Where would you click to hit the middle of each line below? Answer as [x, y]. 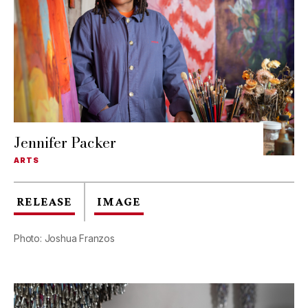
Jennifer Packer [65, 143]
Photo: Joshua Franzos [64, 239]
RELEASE [44, 202]
